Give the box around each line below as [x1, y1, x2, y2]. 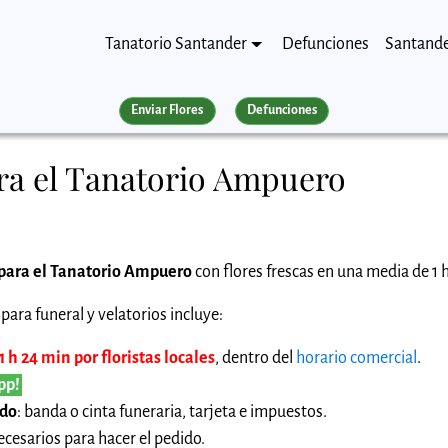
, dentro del [215, 348, 296, 367]
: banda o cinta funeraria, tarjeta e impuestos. [17, 402, 327, 421]
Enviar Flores [131, 103, 204, 118]
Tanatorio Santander [105, 34, 248, 53]
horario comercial [296, 348, 417, 367]
